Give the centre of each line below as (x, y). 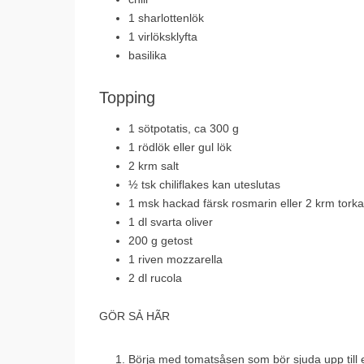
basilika (147, 55)
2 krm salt (154, 166)
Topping (127, 97)
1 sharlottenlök (166, 18)
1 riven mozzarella (175, 259)
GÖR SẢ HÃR (134, 316)
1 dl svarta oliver (171, 222)
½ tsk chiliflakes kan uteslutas (204, 184)
